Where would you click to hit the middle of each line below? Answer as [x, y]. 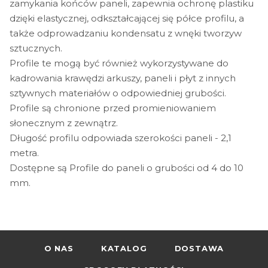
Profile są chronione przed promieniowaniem [113, 108]
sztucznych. [36, 48]
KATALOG [124, 248]
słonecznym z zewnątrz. [64, 123]
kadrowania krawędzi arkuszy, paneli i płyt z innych [123, 78]
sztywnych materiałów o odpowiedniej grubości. [118, 93]
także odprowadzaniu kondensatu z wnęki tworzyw [126, 33]
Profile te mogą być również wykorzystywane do [119, 63]
